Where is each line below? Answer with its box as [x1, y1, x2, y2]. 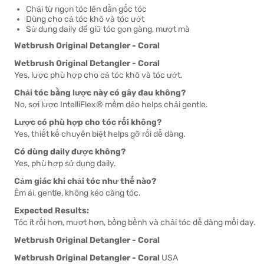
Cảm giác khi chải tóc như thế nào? [14, 176, 156, 186]
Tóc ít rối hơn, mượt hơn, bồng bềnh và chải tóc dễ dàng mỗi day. [14, 217, 256, 227]
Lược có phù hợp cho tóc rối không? [14, 117, 161, 127]
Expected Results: [14, 206, 89, 216]
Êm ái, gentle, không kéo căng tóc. [14, 188, 141, 198]
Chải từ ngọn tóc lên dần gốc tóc [26, 4, 147, 14]
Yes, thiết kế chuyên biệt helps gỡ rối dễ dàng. [14, 129, 186, 139]
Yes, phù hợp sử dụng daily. [14, 159, 116, 169]
